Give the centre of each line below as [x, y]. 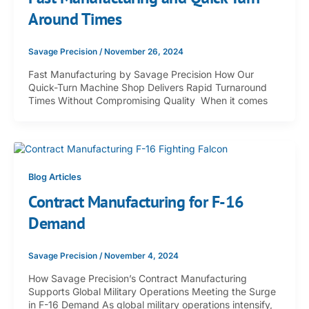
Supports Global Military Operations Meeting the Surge [152, 291]
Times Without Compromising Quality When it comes [148, 101]
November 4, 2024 [141, 256]
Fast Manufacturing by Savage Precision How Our [141, 74]
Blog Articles [55, 177]
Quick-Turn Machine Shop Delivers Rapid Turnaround [148, 88]
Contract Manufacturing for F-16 [136, 202]
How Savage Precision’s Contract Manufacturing [138, 278]
